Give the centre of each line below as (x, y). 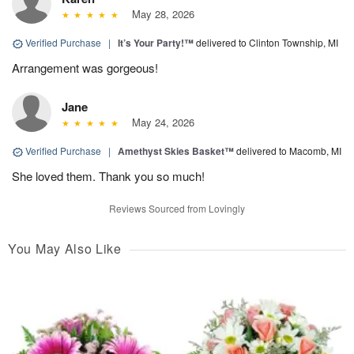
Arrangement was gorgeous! (85, 68)
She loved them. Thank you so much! (108, 176)
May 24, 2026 (160, 122)
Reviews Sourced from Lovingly (177, 209)
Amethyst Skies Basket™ (176, 151)
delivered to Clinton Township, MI (267, 43)
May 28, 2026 (160, 14)
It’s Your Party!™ (156, 43)
